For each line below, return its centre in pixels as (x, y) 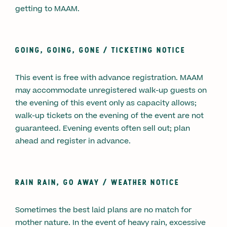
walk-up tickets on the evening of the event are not (109, 116)
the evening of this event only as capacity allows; (106, 103)
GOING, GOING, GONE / (63, 49)
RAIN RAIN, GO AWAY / (63, 182)
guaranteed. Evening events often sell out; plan (103, 128)
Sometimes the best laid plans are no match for (103, 210)
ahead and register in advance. (74, 141)
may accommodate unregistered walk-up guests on (111, 90)
